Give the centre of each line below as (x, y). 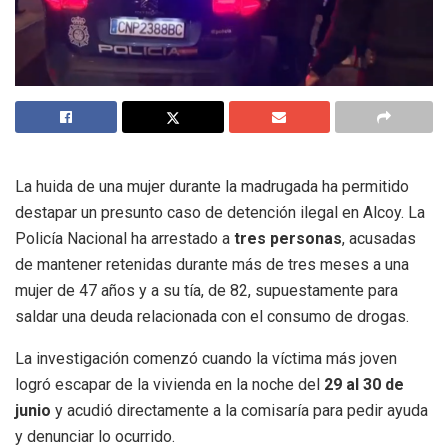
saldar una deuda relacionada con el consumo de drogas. (212, 316)
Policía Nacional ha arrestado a (124, 238)
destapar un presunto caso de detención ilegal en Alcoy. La (220, 212)
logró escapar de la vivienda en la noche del (169, 384)
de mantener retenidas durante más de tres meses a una (212, 264)
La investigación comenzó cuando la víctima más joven (206, 358)
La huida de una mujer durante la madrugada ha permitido (212, 186)
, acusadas (379, 238)
